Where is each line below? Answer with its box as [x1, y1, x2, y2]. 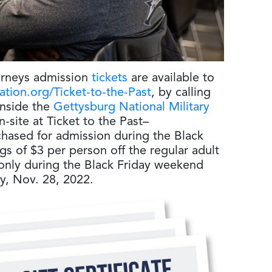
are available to [127, 72, 214, 84]
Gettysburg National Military [53, 101, 209, 114]
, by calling [151, 86, 211, 99]
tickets [92, 72, 127, 84]
